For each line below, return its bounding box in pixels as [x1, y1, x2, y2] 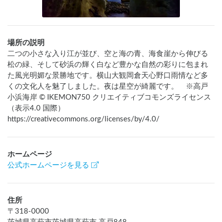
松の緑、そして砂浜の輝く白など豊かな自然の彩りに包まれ [7, 61, 208, 69]
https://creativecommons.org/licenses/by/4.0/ [7, 115, 160, 123]
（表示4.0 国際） [7, 105, 65, 112]
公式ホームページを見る [7, 162, 89, 169]
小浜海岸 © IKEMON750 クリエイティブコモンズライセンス [7, 94, 211, 102]
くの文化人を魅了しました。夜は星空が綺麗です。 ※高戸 [7, 83, 208, 91]
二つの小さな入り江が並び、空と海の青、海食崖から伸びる [7, 50, 208, 58]
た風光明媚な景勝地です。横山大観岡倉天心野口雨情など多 [7, 72, 208, 80]
